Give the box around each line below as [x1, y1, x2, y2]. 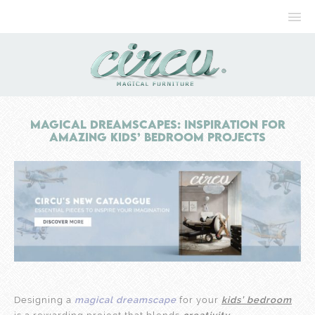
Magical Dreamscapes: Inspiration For [30, 117, 285, 131]
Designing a [14, 294, 75, 305]
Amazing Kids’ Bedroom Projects [49, 130, 266, 144]
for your [176, 294, 221, 305]
